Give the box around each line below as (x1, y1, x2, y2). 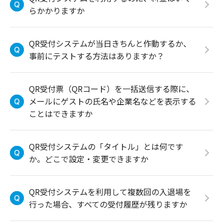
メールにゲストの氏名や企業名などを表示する (29, 95, 196, 107)
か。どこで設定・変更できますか (29, 153, 148, 165)
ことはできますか (29, 108, 93, 119)
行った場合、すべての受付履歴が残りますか (29, 198, 187, 210)
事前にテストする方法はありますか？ (29, 50, 164, 62)
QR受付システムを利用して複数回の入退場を (29, 186, 191, 198)
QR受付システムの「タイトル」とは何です (29, 140, 183, 152)
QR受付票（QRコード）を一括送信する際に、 (29, 83, 194, 95)
